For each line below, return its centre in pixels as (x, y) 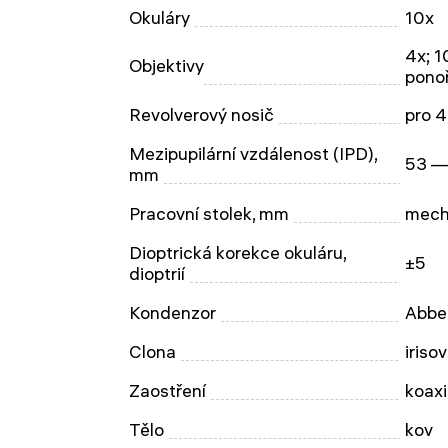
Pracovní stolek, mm (209, 213)
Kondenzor (172, 312)
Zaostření (167, 390)
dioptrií (157, 273)
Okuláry (159, 17)
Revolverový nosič (201, 114)
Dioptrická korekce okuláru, (238, 252)
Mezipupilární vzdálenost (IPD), (253, 153)
